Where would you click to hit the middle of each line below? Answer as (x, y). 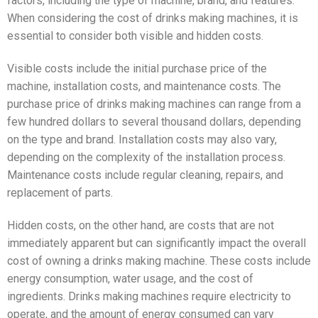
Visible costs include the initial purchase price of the (137, 68)
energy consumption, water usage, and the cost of (130, 278)
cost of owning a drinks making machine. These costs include (159, 261)
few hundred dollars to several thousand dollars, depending (154, 121)
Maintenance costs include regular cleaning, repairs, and (145, 175)
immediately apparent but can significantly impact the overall (157, 243)
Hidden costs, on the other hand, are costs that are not (141, 225)
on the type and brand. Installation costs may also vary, (142, 139)
